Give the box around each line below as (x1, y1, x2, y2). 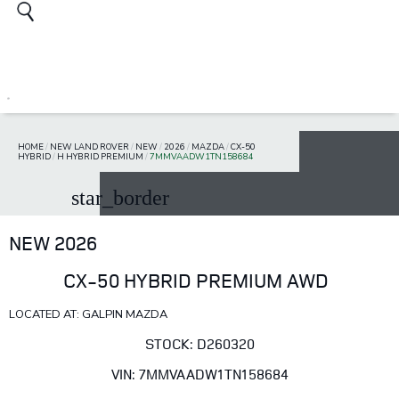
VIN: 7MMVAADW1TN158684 (110, 364, 289, 384)
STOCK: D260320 (144, 334, 255, 354)
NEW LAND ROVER (50, 141, 129, 153)
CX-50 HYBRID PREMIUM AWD (63, 266, 329, 295)
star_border (71, 186, 169, 210)
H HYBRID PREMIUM (57, 151, 143, 163)
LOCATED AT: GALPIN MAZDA (9, 306, 167, 323)
